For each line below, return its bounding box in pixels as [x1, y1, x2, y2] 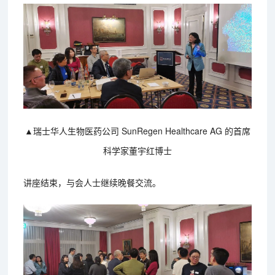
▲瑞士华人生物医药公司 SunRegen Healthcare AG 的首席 [24, 124, 250, 137]
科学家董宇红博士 [103, 144, 172, 157]
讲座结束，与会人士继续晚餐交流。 [23, 176, 161, 188]
